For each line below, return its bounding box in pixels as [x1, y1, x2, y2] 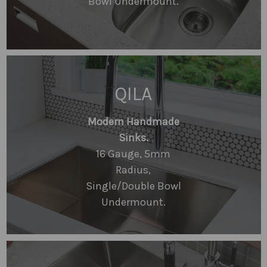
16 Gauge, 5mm [96, 147, 171, 160]
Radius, [116, 163, 151, 176]
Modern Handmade [87, 115, 179, 128]
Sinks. [118, 131, 148, 144]
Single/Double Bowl [85, 179, 181, 193]
